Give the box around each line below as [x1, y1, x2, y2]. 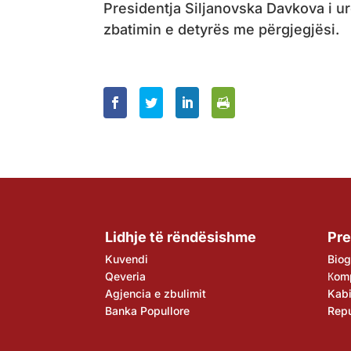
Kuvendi [105, 251, 149, 266]
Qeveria [105, 269, 147, 283]
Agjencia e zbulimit [105, 286, 207, 300]
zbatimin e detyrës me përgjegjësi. [103, 20, 339, 38]
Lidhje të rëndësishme [105, 228, 257, 245]
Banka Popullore [105, 303, 190, 317]
